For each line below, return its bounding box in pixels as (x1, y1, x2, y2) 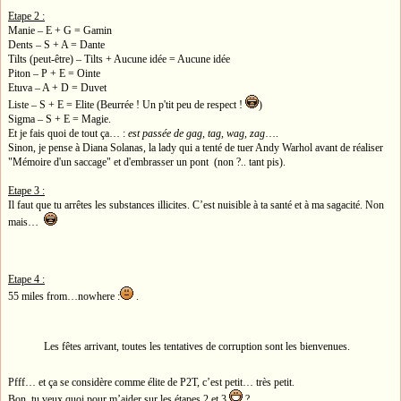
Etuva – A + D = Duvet (8, 81, 107, 94)
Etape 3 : (8, 183, 45, 197)
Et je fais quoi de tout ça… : (8, 126, 125, 140)
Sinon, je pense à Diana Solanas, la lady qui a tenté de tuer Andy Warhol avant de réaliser (8, 141, 383, 154)
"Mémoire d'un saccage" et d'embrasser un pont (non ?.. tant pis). (8, 155, 286, 168)
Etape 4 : (8, 272, 45, 286)
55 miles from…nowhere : (8, 289, 120, 303)
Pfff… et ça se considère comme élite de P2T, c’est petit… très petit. (8, 375, 294, 388)
